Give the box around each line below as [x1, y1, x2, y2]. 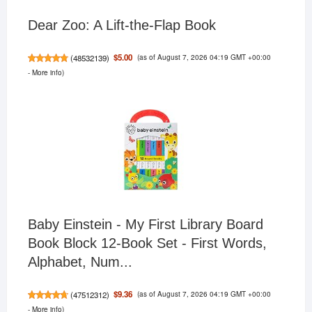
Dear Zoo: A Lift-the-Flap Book [27, 17, 216, 33]
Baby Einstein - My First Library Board [27, 217, 263, 233]
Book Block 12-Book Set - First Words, [27, 235, 267, 251]
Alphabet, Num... [27, 254, 132, 270]
